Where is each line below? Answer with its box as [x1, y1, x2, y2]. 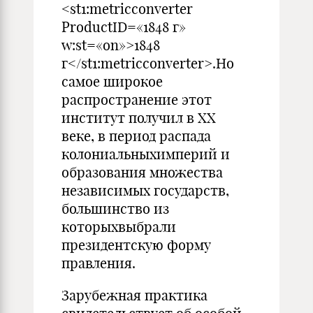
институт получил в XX [61, 109, 216, 126]
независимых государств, [61, 182, 229, 199]
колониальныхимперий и [61, 145, 230, 163]
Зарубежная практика [61, 286, 208, 304]
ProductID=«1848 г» [61, 18, 186, 36]
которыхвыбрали [61, 218, 176, 235]
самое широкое [61, 73, 163, 90]
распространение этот [61, 91, 212, 108]
